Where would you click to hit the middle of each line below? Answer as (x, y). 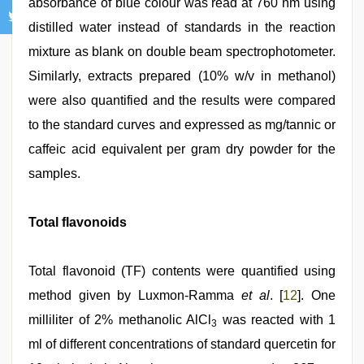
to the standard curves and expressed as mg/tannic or (182, 125)
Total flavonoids (78, 222)
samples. (54, 173)
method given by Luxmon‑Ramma (135, 295)
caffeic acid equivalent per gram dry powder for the (182, 149)
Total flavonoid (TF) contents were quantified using (182, 271)
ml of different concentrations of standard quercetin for (182, 344)
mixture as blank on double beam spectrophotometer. (182, 52)
